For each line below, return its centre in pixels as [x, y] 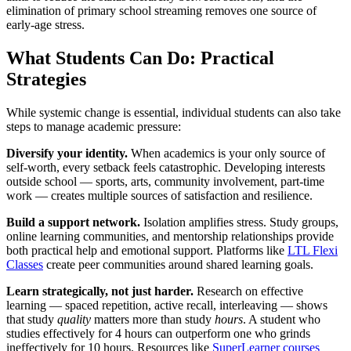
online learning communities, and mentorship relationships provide [170, 237]
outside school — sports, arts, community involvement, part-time [165, 182]
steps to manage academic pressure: [94, 127]
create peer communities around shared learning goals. [178, 265]
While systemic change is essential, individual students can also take [174, 113]
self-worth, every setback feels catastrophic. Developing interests [166, 168]
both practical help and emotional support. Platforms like [147, 251]
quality [74, 320]
